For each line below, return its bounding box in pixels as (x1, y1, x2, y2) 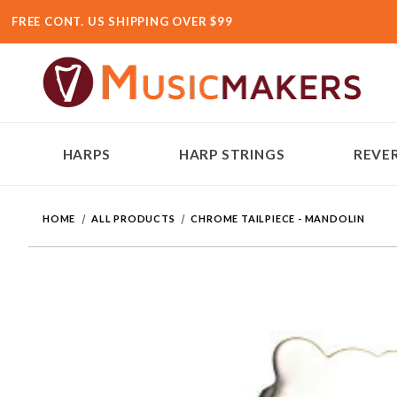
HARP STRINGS (178, 145, 285, 162)
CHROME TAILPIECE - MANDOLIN (191, 213, 366, 225)
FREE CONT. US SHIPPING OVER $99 (12, 14, 233, 28)
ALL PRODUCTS (91, 213, 175, 225)
